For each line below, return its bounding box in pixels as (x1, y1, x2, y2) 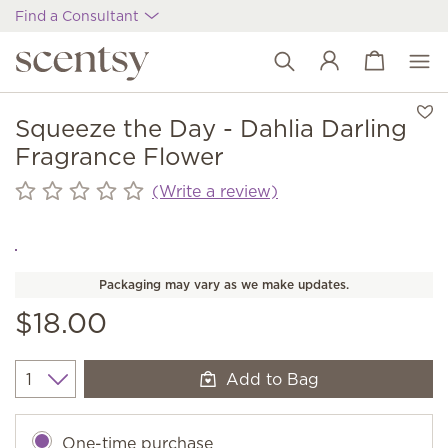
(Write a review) (152, 179, 278, 202)
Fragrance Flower (15, 139, 224, 173)
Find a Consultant (15, 5, 143, 26)
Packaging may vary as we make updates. (99, 276, 349, 293)
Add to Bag (226, 368, 320, 390)
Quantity (14, 378, 82, 401)
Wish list (341, 62, 408, 84)
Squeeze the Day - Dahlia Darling (15, 111, 407, 145)
